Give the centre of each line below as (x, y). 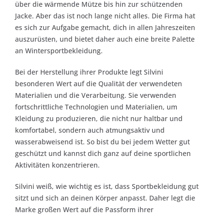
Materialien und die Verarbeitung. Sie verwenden (96, 95)
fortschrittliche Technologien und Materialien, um (96, 107)
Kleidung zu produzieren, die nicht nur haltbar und (99, 118)
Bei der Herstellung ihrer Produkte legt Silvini (89, 72)
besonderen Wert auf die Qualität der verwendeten (99, 83)
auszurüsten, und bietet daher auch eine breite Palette (105, 39)
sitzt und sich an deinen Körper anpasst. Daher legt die (105, 198)
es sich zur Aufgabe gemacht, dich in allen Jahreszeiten (105, 27)
